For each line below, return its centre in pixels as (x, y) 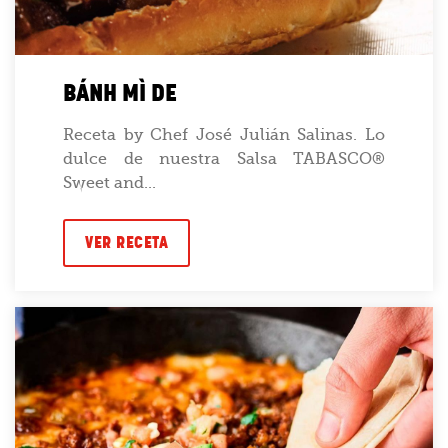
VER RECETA (126, 242)
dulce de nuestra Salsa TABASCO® (224, 158)
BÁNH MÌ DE (120, 92)
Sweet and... (109, 182)
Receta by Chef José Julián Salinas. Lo (224, 134)
